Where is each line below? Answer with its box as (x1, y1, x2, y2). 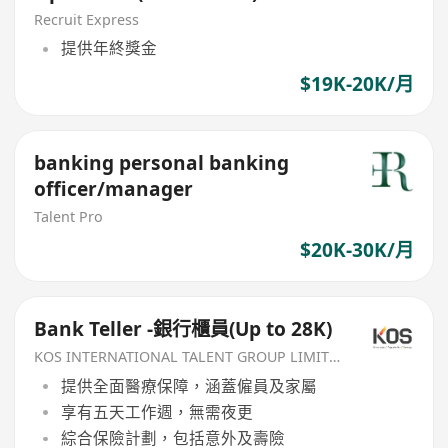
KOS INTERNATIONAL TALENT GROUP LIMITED (329, 347, 341, 367)
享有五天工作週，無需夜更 (60, 401, 253, 424)
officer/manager (34, 176, 194, 203)
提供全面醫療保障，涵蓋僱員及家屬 (60, 374, 317, 397)
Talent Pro (34, 207, 104, 227)
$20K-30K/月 (299, 236, 414, 263)
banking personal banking (34, 150, 290, 177)
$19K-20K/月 (299, 70, 414, 97)
